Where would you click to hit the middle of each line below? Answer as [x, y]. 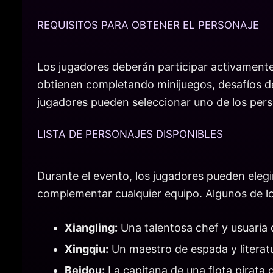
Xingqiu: [87, 249]
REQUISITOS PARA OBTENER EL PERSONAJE [148, 25]
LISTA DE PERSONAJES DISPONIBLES [130, 134]
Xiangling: [91, 228]
